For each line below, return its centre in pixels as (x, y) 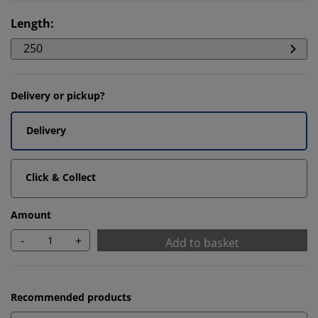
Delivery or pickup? (58, 95)
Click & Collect (61, 177)
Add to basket (202, 243)
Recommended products (71, 297)
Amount (31, 215)
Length (31, 23)
